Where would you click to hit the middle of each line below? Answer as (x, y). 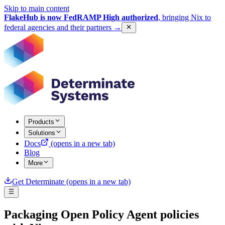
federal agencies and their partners (58, 28)
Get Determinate (38, 182)
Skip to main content (37, 8)
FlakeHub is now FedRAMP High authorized (81, 17)
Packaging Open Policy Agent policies (101, 214)
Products (41, 122)
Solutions (42, 133)
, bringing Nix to (185, 17)
